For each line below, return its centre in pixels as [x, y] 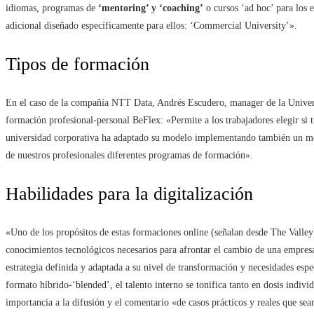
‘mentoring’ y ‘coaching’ [151, 8]
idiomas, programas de [52, 8]
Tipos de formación [77, 64]
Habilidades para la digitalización [129, 194]
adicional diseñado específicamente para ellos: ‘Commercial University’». [151, 26]
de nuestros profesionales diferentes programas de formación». [129, 156]
